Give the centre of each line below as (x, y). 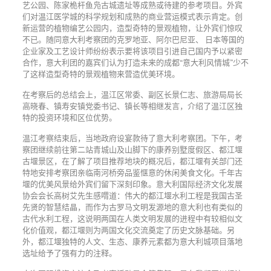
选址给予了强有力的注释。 (69, 253)
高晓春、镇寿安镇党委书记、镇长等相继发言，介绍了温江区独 (132, 106)
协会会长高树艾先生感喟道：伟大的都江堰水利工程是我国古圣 (132, 195)
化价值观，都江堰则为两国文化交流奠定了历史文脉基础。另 (128, 230)
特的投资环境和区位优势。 (69, 117)
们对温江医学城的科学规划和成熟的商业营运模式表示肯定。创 (132, 16)
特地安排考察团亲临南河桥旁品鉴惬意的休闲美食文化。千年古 (132, 172)
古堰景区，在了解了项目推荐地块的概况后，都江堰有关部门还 (132, 161)
